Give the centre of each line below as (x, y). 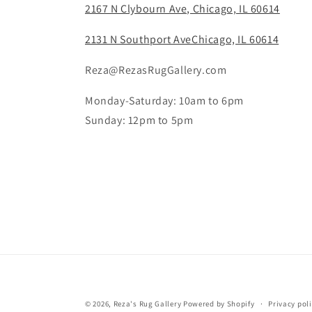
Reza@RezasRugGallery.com (156, 70)
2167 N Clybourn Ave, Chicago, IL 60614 (182, 9)
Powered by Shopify (219, 304)
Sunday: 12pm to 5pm (139, 120)
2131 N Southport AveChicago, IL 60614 (182, 39)
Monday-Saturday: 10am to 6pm (164, 101)
